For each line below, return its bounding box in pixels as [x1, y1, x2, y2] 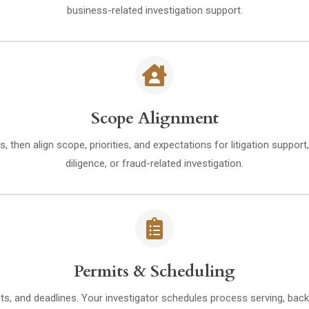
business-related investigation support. [66, 4, 243, 17]
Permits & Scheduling [74, 260, 235, 283]
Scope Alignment [90, 107, 219, 130]
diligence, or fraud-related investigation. [66, 157, 243, 170]
